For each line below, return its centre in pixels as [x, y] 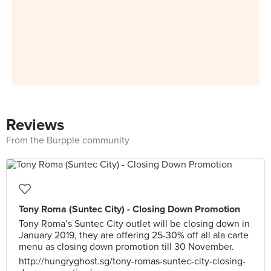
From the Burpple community [68, 140]
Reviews [35, 125]
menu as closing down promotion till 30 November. [126, 247]
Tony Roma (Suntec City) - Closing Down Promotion [129, 209]
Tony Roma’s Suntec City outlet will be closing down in [134, 224]
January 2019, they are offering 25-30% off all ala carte [134, 235]
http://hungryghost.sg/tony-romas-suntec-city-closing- [132, 261]
